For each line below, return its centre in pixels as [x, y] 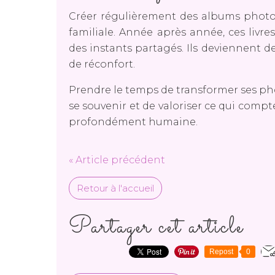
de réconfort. [102, 64]
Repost [221, 251]
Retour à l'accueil [115, 188]
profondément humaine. [133, 122]
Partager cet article [156, 227]
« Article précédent [117, 160]
